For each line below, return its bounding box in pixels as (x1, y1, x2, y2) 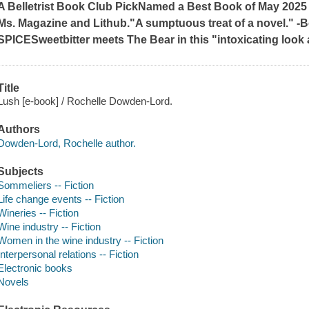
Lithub (93, 17, 128, 29)
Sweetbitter (31, 33, 90, 46)
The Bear (127, 33, 175, 46)
